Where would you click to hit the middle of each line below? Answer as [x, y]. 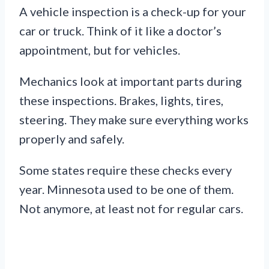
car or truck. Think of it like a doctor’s [120, 30]
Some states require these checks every [125, 170]
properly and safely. [72, 138]
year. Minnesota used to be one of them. [126, 189]
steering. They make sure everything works [134, 119]
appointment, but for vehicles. [100, 50]
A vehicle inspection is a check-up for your [133, 11]
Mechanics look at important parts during [131, 81]
